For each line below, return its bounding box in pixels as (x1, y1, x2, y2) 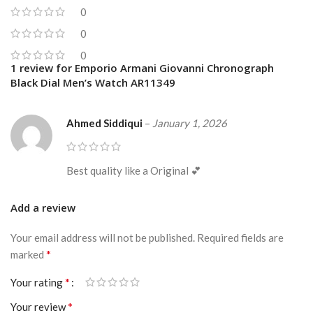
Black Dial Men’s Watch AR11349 (10, 75, 175, 89)
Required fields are (197, 231, 284, 244)
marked (10, 247, 46, 261)
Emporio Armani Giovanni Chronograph (75, 60, 274, 75)
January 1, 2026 (152, 116, 227, 129)
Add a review (10, 200, 75, 214)
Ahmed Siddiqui (66, 116, 145, 129)
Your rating (10, 275, 65, 289)
